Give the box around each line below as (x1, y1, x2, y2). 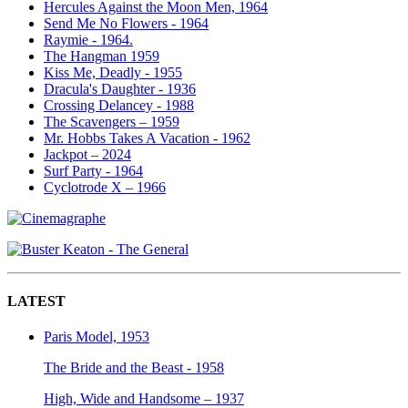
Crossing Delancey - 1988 (44, 97, 194, 113)
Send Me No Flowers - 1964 (44, 15, 209, 31)
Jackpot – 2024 (44, 146, 131, 162)
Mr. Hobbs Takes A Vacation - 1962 (44, 129, 250, 146)
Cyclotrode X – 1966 (44, 178, 166, 195)
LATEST (7, 292, 66, 309)
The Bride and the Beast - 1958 (44, 360, 224, 376)
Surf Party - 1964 (44, 162, 143, 178)
